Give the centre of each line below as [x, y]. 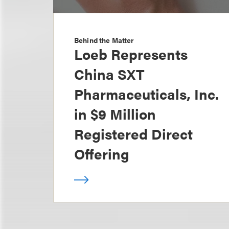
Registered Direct [133, 134]
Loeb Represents [131, 54]
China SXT [109, 74]
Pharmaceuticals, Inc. [146, 94]
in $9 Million [115, 114]
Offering [102, 154]
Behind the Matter [104, 40]
